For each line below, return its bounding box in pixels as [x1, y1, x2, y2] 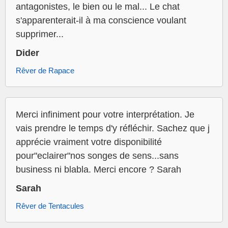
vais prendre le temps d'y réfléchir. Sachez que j [16, 123, 210, 134]
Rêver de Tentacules [16, 202, 84, 211]
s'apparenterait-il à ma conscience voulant [16, 15, 186, 26]
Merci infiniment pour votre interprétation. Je [16, 109, 194, 120]
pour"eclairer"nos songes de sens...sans [16, 151, 179, 161]
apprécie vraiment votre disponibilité [16, 137, 162, 148]
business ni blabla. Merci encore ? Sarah [16, 164, 181, 175]
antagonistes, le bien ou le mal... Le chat [16, 2, 180, 12]
